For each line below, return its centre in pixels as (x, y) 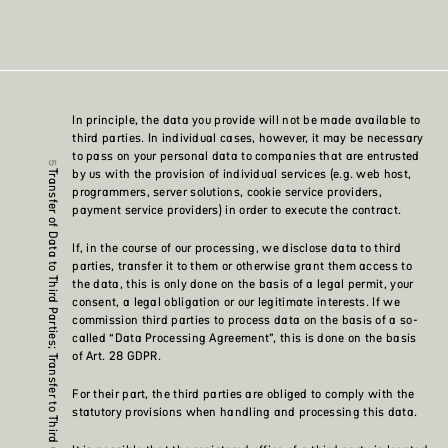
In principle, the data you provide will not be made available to (246, 120)
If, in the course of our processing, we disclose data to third (236, 248)
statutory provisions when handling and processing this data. (245, 412)
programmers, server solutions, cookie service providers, (227, 192)
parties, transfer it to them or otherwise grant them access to (242, 266)
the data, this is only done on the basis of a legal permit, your (243, 284)
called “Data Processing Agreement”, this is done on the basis (244, 338)
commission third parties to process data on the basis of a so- (245, 320)
